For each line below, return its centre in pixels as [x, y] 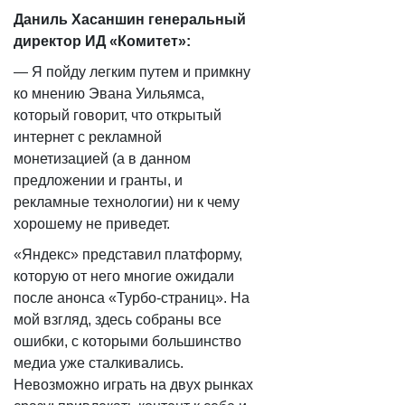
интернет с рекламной [88, 137]
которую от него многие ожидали [124, 276]
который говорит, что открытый [118, 115]
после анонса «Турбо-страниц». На [132, 298]
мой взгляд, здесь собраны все [118, 320]
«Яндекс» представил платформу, [128, 254]
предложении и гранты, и [98, 180]
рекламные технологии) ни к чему [127, 202]
